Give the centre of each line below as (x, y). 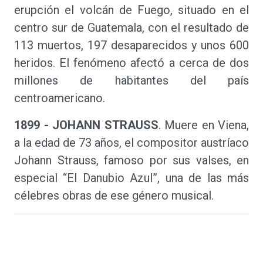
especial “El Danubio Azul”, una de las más (131, 178)
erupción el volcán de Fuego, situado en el (131, 10)
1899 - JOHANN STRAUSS (86, 125)
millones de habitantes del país (131, 80)
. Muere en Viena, (203, 125)
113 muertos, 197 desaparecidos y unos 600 (131, 45)
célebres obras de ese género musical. (114, 195)
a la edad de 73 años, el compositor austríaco (131, 143)
